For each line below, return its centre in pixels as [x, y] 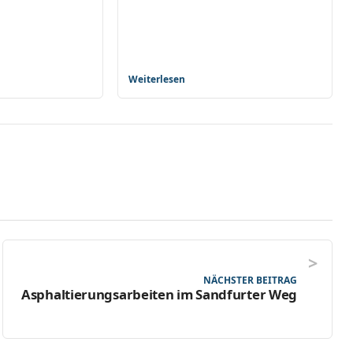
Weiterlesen [157, 79]
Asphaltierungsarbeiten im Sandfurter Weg [159, 295]
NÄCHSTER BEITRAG [250, 281]
